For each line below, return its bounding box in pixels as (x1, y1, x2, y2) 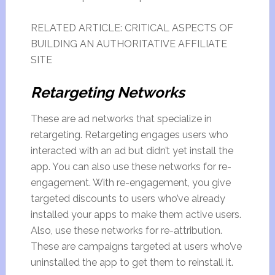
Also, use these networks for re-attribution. (30, 225, 222, 236)
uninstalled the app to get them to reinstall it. (30, 257, 233, 268)
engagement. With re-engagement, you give (30, 177, 231, 188)
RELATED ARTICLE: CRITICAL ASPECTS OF (30, 22, 233, 34)
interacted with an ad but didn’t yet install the (30, 145, 233, 157)
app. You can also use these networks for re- (30, 161, 231, 172)
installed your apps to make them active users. (30, 209, 241, 220)
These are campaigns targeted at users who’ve (30, 241, 242, 252)
